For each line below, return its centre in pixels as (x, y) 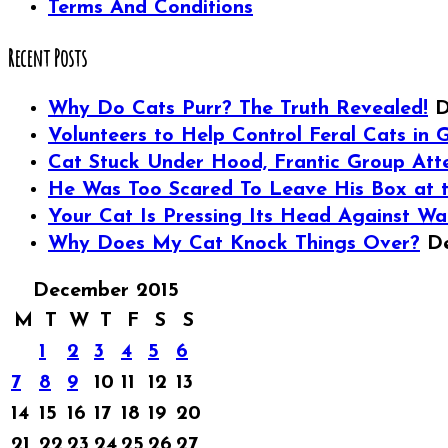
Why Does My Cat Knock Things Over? (234, 243)
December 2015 (106, 290)
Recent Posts (47, 58)
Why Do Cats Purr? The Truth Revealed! (238, 108)
